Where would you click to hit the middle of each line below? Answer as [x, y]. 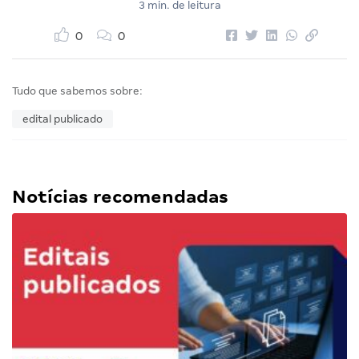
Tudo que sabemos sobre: [77, 91]
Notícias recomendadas [120, 197]
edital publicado [63, 119]
